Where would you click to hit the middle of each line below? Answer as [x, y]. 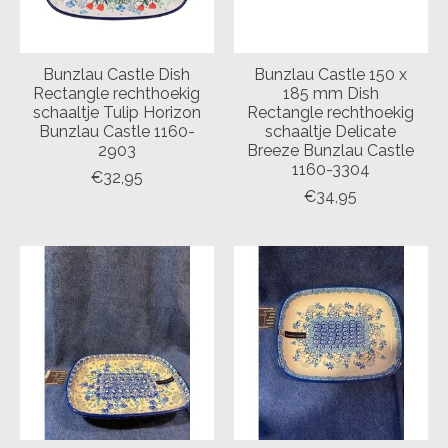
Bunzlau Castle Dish [117, 74]
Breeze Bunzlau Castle [331, 150]
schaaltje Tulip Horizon [116, 112]
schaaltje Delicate [331, 131]
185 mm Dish [330, 93]
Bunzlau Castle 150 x [331, 74]
